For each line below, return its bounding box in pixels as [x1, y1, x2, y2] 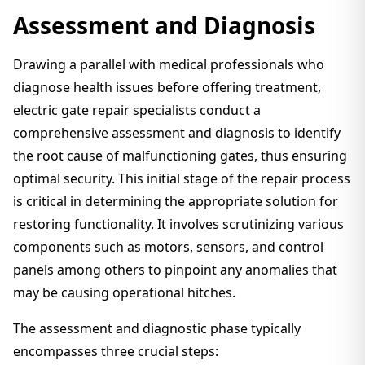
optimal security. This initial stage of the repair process [13, 169, 350, 187]
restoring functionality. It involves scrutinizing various [13, 215, 344, 233]
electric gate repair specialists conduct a [13, 101, 261, 119]
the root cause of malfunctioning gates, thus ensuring [13, 147, 347, 165]
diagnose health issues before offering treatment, [13, 78, 321, 96]
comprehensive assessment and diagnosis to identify [13, 124, 341, 142]
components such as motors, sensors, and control [13, 238, 323, 256]
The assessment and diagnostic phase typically [13, 319, 301, 337]
